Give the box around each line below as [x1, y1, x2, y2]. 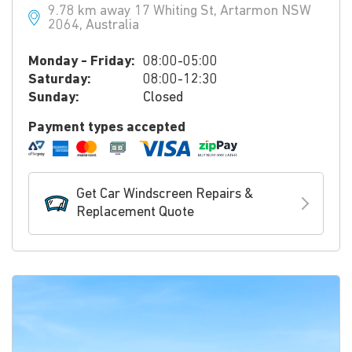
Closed [143, 90, 183, 105]
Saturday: [28, 72, 91, 87]
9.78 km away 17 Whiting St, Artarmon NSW [48, 4, 311, 19]
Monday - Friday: [28, 54, 135, 69]
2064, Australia [48, 18, 139, 33]
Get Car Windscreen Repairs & [76, 187, 253, 202]
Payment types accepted [28, 120, 185, 135]
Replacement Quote [76, 205, 194, 220]
